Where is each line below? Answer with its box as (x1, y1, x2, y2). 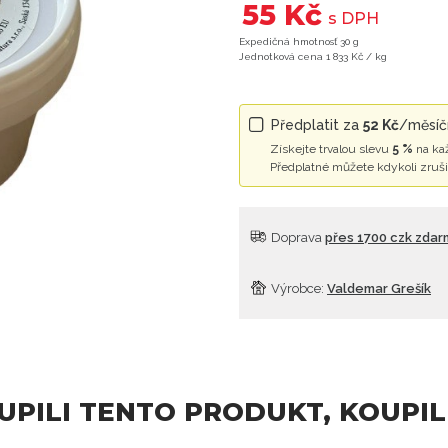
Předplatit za (271, 117, 363, 134)
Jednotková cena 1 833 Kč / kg (239, 51, 387, 63)
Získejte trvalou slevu (270, 142, 392, 157)
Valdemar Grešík (327, 281, 431, 297)
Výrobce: (268, 281, 327, 297)
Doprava (268, 230, 325, 246)
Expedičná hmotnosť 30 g (239, 36, 359, 48)
